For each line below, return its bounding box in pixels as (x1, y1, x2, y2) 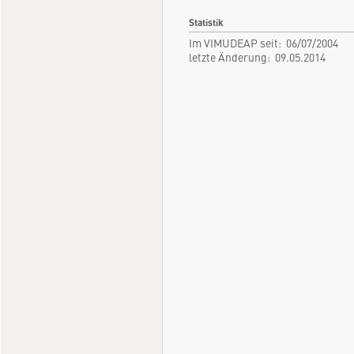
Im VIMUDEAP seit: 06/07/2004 (189, 34, 338, 51)
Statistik (189, 14, 224, 29)
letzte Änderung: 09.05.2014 (189, 48, 326, 65)
